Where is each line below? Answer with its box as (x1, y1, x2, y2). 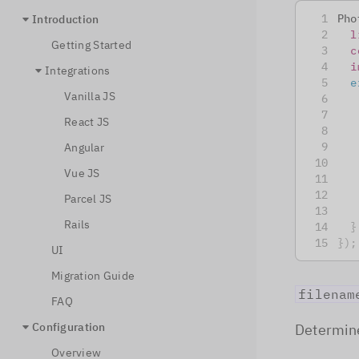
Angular (64, 140, 104, 155)
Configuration (32, 320, 106, 334)
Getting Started (51, 38, 132, 52)
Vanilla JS (64, 89, 115, 103)
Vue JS (64, 166, 100, 180)
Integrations (45, 63, 111, 78)
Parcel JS (64, 192, 112, 206)
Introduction (32, 12, 99, 26)
